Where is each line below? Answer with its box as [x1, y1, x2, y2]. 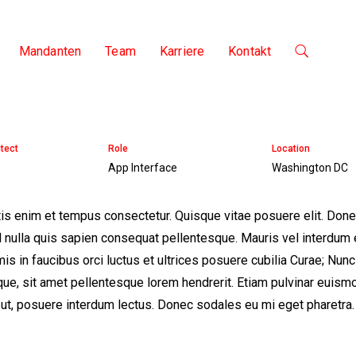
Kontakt [228, 44, 272, 59]
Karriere [159, 44, 205, 59]
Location [272, 143, 311, 154]
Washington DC [272, 161, 349, 174]
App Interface [107, 161, 177, 174]
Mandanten [18, 44, 82, 59]
